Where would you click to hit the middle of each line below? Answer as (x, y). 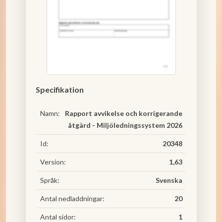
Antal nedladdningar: (72, 198)
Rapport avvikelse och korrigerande (123, 113)
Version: (53, 162)
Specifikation (59, 89)
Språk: (50, 180)
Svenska (169, 180)
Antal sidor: (58, 217)
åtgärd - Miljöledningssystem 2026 (125, 125)
